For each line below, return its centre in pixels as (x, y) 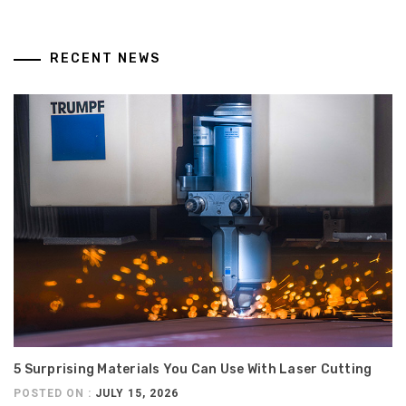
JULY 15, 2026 (137, 393)
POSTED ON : (54, 393)
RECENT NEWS (105, 59)
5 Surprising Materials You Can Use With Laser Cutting (193, 369)
